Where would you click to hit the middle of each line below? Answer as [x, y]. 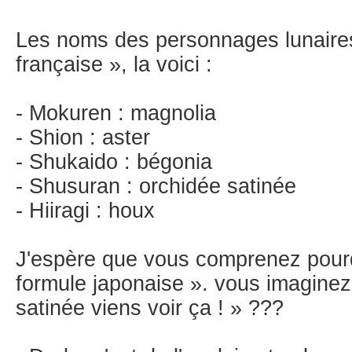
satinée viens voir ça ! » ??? [150, 308]
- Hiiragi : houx [85, 211]
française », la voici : [114, 64]
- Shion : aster [83, 137]
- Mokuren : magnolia [116, 113]
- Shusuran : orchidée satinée [156, 186]
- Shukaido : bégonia [114, 162]
